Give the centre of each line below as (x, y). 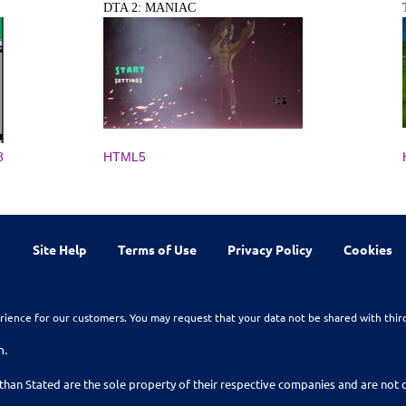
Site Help (60, 249)
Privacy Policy (270, 249)
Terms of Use (157, 249)
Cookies (368, 249)
